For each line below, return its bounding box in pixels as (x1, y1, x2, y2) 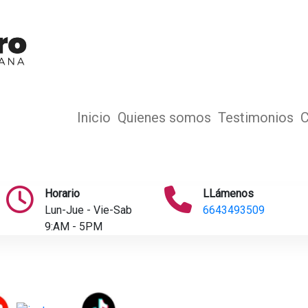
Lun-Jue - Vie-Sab (44, 203, 132, 217)
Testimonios (218, 109, 294, 126)
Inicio (77, 109, 111, 126)
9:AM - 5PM (44, 220, 102, 234)
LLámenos (203, 187, 254, 201)
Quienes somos (118, 109, 211, 126)
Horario (44, 187, 80, 201)
